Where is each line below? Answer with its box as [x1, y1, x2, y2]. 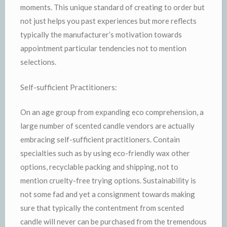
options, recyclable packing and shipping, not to [20, 162, 178, 171]
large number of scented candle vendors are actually [20, 121, 195, 130]
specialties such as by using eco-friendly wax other [20, 148, 190, 158]
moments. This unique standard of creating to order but [20, 3, 205, 12]
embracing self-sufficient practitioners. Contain [20, 135, 180, 144]
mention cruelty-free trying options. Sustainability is [20, 176, 196, 185]
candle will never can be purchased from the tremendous [20, 217, 207, 226]
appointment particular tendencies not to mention [20, 44, 186, 53]
